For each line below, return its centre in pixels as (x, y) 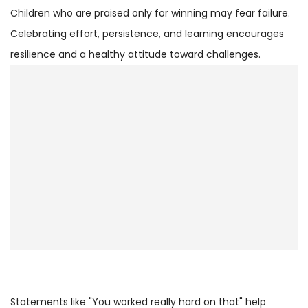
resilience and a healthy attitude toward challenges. (135, 54)
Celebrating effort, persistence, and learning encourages (147, 33)
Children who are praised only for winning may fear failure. (150, 13)
